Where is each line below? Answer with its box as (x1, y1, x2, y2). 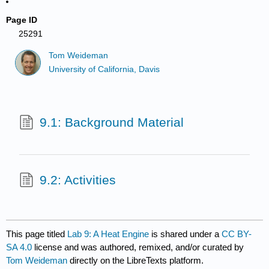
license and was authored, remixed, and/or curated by (32, 242, 244, 253)
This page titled (6, 229, 68, 240)
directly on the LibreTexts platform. (67, 255, 204, 266)
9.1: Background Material (39, 115, 184, 130)
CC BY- (222, 229, 252, 240)
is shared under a (149, 229, 222, 240)
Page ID (6, 15, 38, 25)
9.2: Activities (39, 172, 116, 187)
